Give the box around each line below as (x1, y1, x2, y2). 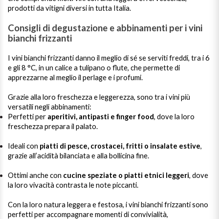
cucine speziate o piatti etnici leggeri (63, 171, 189, 179)
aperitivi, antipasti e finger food (47, 112, 154, 121)
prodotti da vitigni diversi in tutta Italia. (8, 4, 131, 12)
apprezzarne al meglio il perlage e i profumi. (8, 73, 143, 82)
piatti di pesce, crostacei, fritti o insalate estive (40, 142, 200, 150)
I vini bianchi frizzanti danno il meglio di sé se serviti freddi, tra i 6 (8, 54, 210, 62)
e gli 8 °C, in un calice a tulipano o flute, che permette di (8, 64, 180, 72)
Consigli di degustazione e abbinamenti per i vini (8, 22, 202, 33)
